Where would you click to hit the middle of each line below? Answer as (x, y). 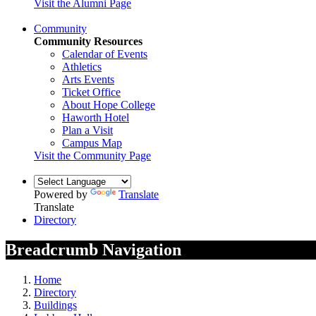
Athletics (82, 66)
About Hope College (109, 104)
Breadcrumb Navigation (93, 249)
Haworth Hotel (96, 117)
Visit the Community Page (92, 155)
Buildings (55, 305)
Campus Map (92, 142)
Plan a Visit (87, 130)
